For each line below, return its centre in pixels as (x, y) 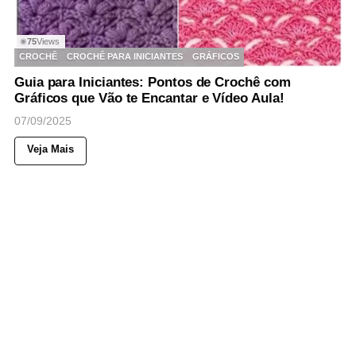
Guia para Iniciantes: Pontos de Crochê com (153, 82)
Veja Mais (50, 149)
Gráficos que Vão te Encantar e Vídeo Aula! (149, 98)
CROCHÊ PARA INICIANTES (125, 57)
